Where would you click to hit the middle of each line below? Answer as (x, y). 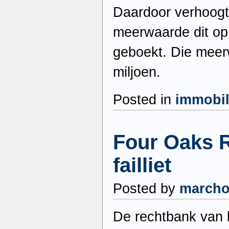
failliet (142, 165)
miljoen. (137, 72)
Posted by (146, 189)
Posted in (144, 100)
